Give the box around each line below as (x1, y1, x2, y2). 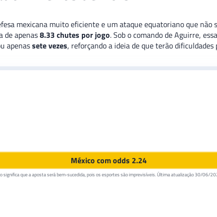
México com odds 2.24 (70, 155, 147, 167)
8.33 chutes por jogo (40, 29, 110, 41)
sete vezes (32, 40, 67, 52)
